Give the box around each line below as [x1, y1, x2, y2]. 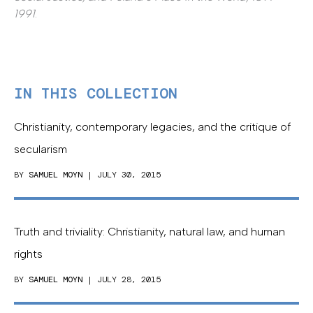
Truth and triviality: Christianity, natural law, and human [14, 225, 285, 239]
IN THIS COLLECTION [14, 85, 177, 103]
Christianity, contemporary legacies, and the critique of [14, 120, 291, 134]
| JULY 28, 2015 [82, 274, 161, 286]
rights [14, 247, 43, 261]
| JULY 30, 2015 [82, 169, 161, 181]
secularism [14, 143, 67, 156]
